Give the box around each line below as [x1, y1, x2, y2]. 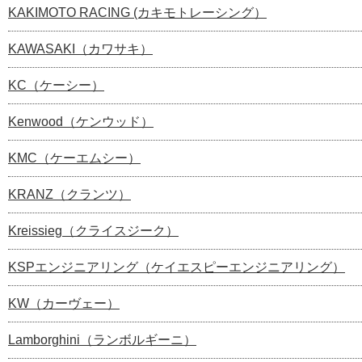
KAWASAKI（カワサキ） [8, 42, 153, 57]
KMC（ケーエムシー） [8, 151, 141, 166]
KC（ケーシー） [8, 78, 104, 93]
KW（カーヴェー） [8, 297, 120, 311]
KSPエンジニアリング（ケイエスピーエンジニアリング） [8, 260, 345, 275]
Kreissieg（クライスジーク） [8, 224, 179, 238]
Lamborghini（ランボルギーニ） [8, 333, 196, 347]
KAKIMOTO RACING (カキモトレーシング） [8, 6, 267, 20]
